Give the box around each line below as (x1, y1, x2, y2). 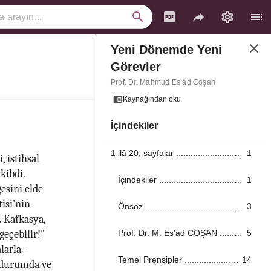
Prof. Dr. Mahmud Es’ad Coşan (111, 78, 215, 87)
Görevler (111, 60, 161, 73)
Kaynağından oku (123, 95, 181, 103)
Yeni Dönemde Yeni (111, 43, 222, 56)
